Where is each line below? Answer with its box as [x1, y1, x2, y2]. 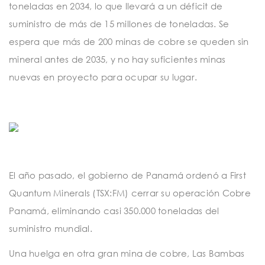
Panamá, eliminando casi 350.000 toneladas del [9, 205, 219, 216]
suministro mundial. [9, 223, 92, 234]
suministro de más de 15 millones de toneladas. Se [9, 18, 230, 29]
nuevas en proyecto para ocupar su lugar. [9, 71, 197, 82]
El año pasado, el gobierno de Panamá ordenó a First [9, 170, 246, 181]
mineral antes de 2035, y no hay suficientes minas [9, 53, 226, 64]
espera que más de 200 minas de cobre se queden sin [9, 35, 249, 47]
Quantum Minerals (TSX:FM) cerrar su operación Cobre [9, 188, 251, 199]
